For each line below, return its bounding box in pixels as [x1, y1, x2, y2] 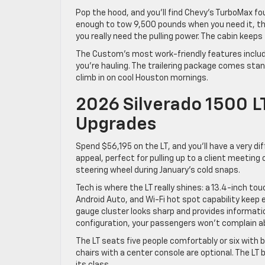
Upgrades [76, 115, 156, 134]
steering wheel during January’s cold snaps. [76, 166, 240, 174]
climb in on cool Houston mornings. [76, 73, 208, 82]
